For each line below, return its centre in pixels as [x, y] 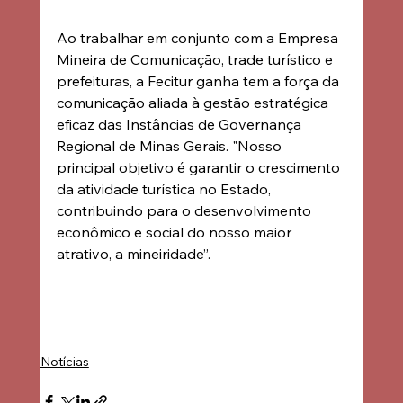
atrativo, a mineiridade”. [133, 253]
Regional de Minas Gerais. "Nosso [170, 145]
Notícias [64, 361]
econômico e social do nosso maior [175, 232]
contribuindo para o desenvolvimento [185, 210]
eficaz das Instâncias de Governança [180, 124]
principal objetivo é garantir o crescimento [200, 167]
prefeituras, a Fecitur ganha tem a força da [199, 81]
